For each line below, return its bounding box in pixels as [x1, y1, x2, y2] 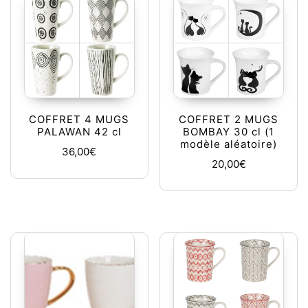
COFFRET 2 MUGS [179, 113, 279, 126]
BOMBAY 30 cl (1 [183, 125, 275, 139]
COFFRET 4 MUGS [29, 113, 130, 126]
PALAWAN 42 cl [36, 125, 122, 139]
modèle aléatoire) [180, 137, 278, 151]
